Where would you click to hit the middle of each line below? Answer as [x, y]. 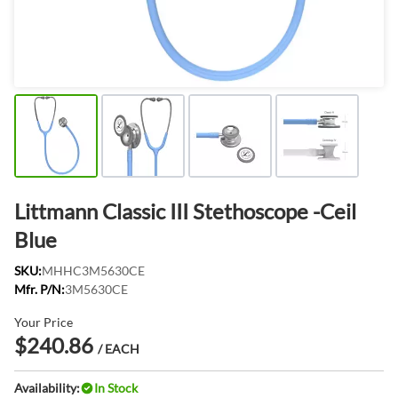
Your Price [44, 322]
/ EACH [119, 349]
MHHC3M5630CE [93, 271]
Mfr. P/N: [40, 289]
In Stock [116, 388]
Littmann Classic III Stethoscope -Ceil [185, 211]
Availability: [47, 388]
